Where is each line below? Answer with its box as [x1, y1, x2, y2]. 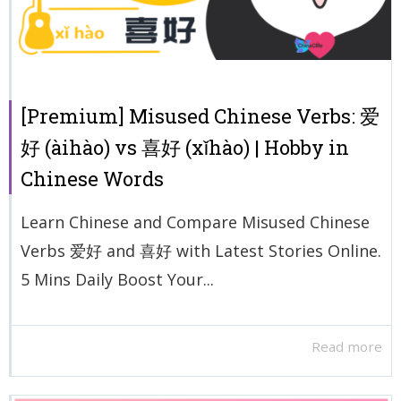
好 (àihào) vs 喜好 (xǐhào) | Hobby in [21, 133, 349, 160]
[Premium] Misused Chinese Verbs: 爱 [21, 102, 380, 129]
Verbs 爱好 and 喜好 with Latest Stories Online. [21, 239, 381, 261]
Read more [311, 337, 382, 356]
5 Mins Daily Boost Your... [21, 268, 214, 290]
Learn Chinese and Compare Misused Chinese [21, 210, 370, 233]
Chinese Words [21, 165, 164, 192]
